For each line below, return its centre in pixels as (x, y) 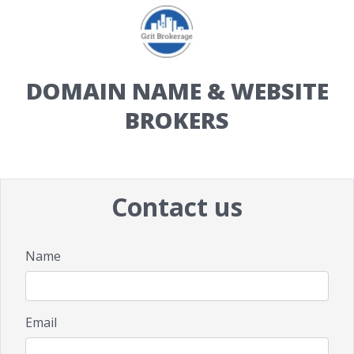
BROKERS (177, 120)
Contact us (177, 207)
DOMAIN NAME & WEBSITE (177, 90)
